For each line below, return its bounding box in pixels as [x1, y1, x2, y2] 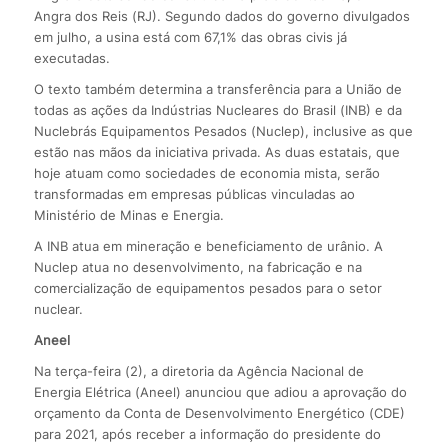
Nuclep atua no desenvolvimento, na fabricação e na [33, 259, 362, 276]
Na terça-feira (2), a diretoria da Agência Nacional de [33, 363, 364, 380]
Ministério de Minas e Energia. [33, 207, 224, 224]
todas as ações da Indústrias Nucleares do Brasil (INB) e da [33, 102, 402, 119]
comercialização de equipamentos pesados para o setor [33, 280, 382, 297]
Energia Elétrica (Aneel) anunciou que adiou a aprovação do [33, 384, 407, 401]
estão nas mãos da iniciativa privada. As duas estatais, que [33, 144, 400, 161]
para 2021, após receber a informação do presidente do [33, 426, 381, 443]
